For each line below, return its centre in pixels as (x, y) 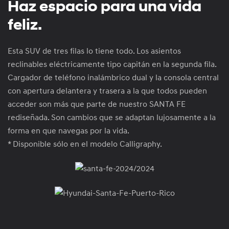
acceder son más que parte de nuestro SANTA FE (97, 105)
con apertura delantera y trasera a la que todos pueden (107, 91)
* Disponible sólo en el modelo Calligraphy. (85, 144)
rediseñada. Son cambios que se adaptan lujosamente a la (112, 118)
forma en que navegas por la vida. (68, 131)
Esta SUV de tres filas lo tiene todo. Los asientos (94, 51)
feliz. (25, 25)
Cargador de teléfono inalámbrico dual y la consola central (113, 78)
